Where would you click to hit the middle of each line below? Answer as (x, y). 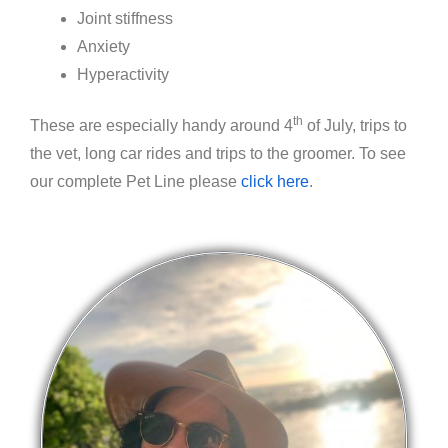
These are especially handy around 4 (161, 126)
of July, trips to (355, 126)
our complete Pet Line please (135, 182)
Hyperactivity (122, 75)
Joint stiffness (124, 19)
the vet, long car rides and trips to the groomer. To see (218, 154)
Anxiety (103, 47)
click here (275, 182)
